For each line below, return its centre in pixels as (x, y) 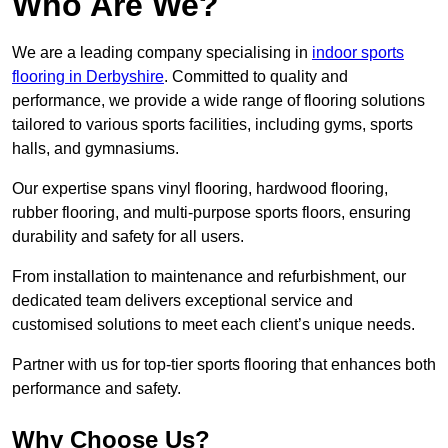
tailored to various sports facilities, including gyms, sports (212, 125)
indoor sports (358, 53)
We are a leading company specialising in (162, 53)
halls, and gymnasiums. (95, 149)
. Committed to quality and (256, 77)
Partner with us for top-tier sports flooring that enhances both (224, 365)
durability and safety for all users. (128, 237)
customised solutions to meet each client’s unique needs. (213, 325)
